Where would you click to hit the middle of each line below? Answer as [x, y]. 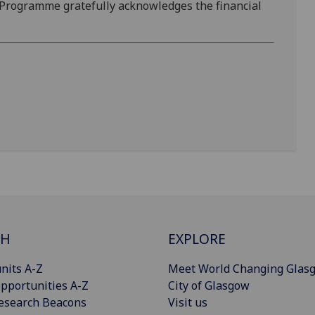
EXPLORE [197, 239]
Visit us [188, 303]
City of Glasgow [209, 286]
